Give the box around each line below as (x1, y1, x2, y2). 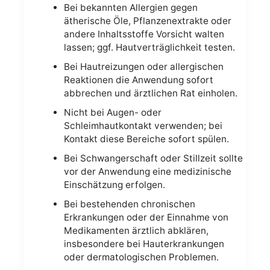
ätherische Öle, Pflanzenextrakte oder (63, 15, 231, 27)
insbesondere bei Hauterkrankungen (63, 238, 224, 250)
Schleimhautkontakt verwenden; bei (63, 120, 222, 132)
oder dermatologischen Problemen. (63, 251, 219, 263)
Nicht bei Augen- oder (63, 107, 162, 119)
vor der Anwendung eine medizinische (63, 166, 231, 178)
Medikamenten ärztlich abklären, (63, 225, 209, 237)
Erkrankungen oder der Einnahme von (63, 212, 228, 224)
